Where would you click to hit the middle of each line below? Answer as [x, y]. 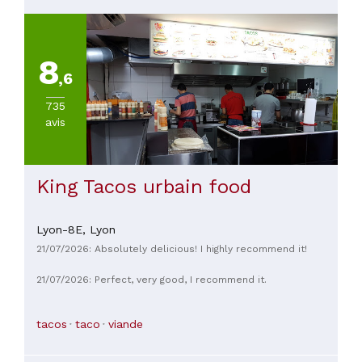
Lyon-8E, [63, 230]
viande [126, 324]
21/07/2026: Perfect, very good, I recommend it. [152, 279]
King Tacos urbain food [144, 187]
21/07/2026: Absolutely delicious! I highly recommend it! [172, 249]
